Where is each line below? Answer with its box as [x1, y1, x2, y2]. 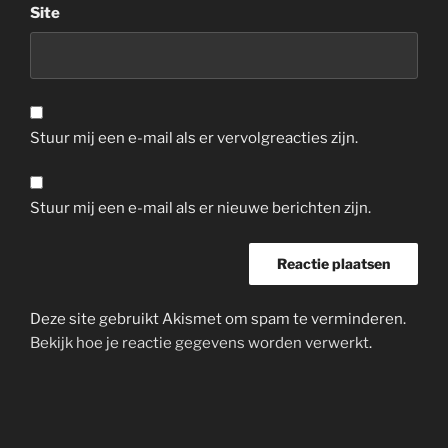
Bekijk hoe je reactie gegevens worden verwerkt [30, 334, 369, 353]
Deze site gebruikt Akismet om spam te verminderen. [30, 310, 406, 329]
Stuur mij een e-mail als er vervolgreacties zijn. [30, 128, 358, 147]
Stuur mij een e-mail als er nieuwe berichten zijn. [30, 199, 371, 218]
